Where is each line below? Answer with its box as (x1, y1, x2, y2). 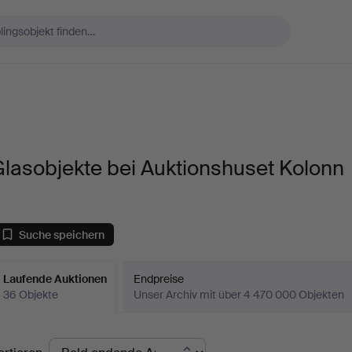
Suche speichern (19, 227, 105, 242)
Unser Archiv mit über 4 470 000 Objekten (134, 288, 345, 302)
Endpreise (134, 272, 185, 286)
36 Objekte (3, 288, 59, 302)
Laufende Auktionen (3, 272, 108, 286)
